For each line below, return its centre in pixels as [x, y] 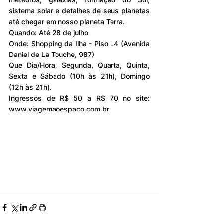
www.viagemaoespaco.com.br [59, 109]
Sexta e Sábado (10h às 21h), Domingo [79, 76]
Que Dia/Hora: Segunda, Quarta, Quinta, [79, 65]
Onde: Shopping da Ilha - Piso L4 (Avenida [79, 43]
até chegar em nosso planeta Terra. [68, 21]
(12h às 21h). [30, 87]
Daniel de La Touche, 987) [52, 54]
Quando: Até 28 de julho [49, 32]
